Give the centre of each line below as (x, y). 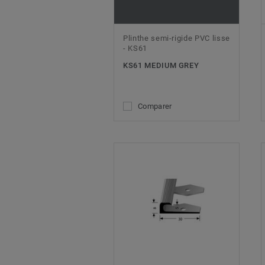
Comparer (155, 106)
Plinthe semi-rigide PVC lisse (177, 38)
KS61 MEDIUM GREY (161, 66)
